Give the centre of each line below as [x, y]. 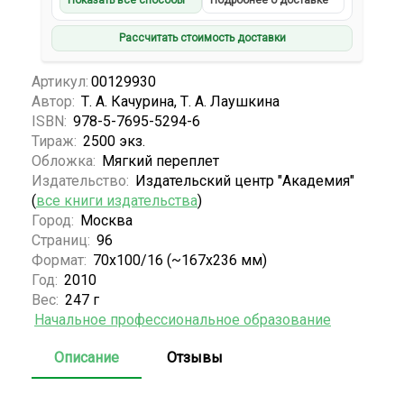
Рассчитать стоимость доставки [202, 38]
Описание [87, 357]
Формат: [61, 260]
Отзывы [195, 357]
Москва [106, 220]
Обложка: [65, 161]
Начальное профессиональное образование [183, 319]
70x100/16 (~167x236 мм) [180, 260]
